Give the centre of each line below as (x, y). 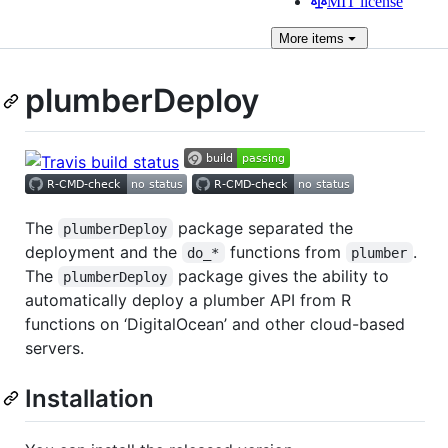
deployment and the (103, 251)
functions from (285, 251)
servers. (54, 347)
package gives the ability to (283, 275)
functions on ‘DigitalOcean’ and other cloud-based (215, 323)
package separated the (265, 227)
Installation (89, 398)
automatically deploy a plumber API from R (188, 299)
